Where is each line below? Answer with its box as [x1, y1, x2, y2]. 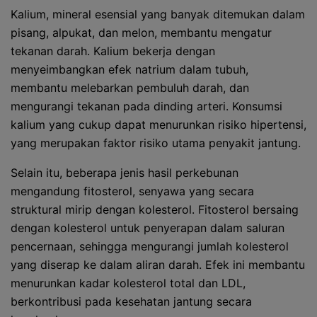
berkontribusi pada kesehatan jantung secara [11, 294, 252, 309]
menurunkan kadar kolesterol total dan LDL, [11, 276, 246, 290]
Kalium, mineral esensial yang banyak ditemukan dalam [11, 7, 305, 21]
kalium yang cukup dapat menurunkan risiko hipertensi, [11, 117, 306, 132]
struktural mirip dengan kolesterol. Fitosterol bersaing [11, 202, 299, 217]
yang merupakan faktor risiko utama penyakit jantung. [11, 136, 301, 150]
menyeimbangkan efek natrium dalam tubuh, [11, 62, 248, 76]
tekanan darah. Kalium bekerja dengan [11, 44, 215, 58]
